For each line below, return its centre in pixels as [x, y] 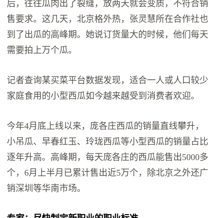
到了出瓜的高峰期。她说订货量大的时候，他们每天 [108, 35]
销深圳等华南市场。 [46, 189]
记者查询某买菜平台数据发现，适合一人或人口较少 [108, 81]
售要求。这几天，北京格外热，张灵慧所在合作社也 [108, 19]
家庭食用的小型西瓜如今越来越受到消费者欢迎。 [103, 96]
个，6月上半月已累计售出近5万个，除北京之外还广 [108, 173]
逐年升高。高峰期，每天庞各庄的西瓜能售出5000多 [108, 157]
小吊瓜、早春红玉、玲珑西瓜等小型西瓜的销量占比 [108, 142]
